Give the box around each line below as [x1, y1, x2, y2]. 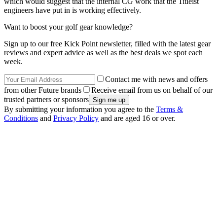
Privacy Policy [53, 113, 99, 122]
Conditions [4, 113, 38, 122]
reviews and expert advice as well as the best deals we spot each [4, 48, 203, 57]
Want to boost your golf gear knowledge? [4, 22, 133, 31]
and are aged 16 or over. [99, 113, 176, 122]
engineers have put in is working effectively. [4, 5, 141, 14]
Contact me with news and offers [105, 74, 208, 83]
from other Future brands [4, 85, 81, 94]
